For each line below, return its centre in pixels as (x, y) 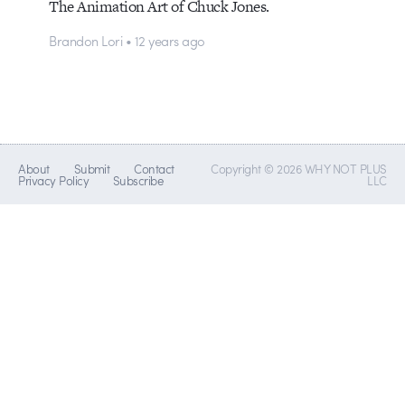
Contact (154, 169)
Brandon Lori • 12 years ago (127, 41)
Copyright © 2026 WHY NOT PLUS (299, 169)
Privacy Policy (54, 181)
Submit (92, 169)
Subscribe (138, 181)
